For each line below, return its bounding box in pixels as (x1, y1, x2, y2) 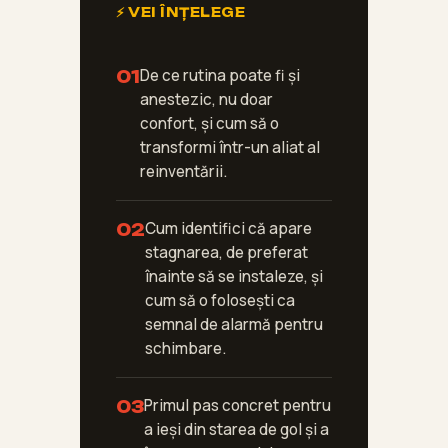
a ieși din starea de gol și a (144, 419, 329, 441)
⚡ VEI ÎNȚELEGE (116, 4, 246, 21)
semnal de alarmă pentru (145, 314, 323, 336)
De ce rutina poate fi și (140, 65, 300, 87)
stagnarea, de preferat (145, 242, 308, 264)
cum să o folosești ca (145, 290, 295, 312)
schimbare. (145, 338, 226, 360)
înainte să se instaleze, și (145, 266, 323, 288)
